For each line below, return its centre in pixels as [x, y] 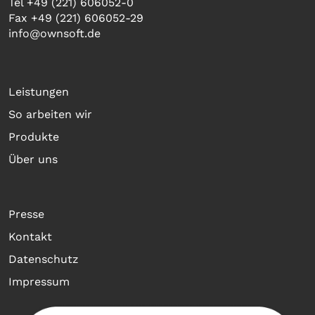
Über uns [33, 160]
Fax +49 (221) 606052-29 [76, 18]
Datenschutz [44, 259]
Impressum [39, 282]
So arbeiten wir [50, 115]
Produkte [34, 137]
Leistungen [39, 92]
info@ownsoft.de [54, 34]
